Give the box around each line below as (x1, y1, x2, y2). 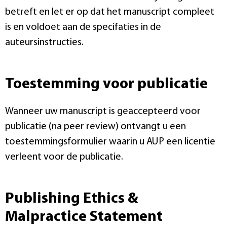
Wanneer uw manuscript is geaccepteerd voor (5, 106, 201, 117)
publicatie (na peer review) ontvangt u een (5, 121, 186, 132)
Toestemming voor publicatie (5, 76, 208, 92)
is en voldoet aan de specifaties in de (5, 22, 161, 32)
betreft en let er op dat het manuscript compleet (5, 7, 214, 17)
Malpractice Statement (5, 209, 163, 225)
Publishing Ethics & (5, 191, 138, 207)
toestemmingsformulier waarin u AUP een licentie (5, 136, 215, 147)
